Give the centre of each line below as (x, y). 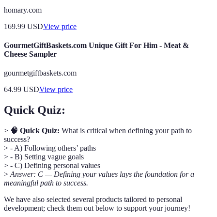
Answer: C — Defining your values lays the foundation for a (102, 174)
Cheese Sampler (30, 54)
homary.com (23, 10)
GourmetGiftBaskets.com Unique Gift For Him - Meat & (96, 45)
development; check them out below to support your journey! (97, 208)
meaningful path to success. (46, 183)
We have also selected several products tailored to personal (93, 199)
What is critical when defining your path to (126, 130)
